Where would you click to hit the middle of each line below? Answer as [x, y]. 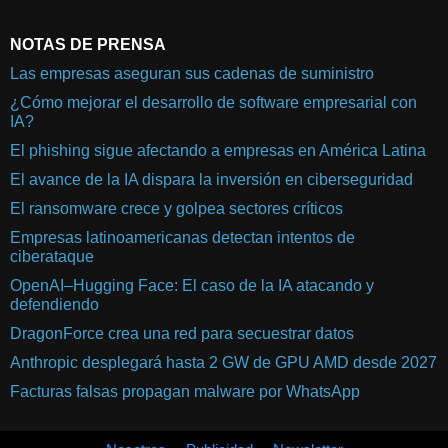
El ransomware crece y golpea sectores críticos [176, 209]
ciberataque [52, 257]
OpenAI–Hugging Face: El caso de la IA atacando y [192, 286]
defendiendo [54, 305]
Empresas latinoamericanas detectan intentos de [182, 238]
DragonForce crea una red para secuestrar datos [182, 334]
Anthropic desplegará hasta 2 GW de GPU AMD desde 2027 [223, 363]
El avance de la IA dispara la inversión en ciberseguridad [211, 180]
